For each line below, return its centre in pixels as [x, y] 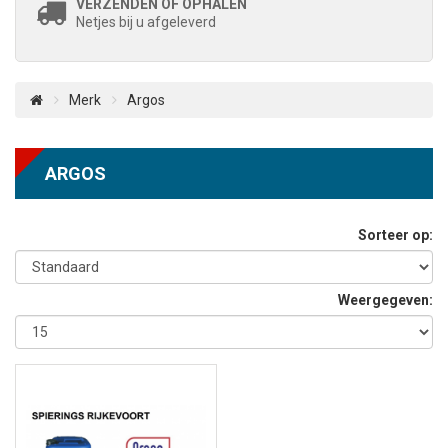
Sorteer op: [395, 235]
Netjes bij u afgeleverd [146, 22]
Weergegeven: [385, 300]
